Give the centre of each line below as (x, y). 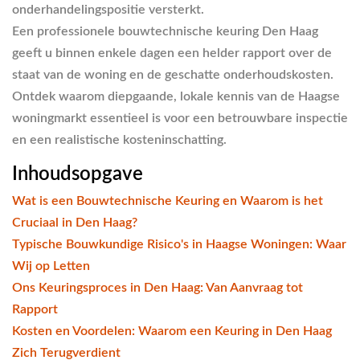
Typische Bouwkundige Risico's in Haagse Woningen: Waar (179, 244)
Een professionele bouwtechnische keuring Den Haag (165, 31)
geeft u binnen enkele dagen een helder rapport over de (172, 53)
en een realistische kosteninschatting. (119, 139)
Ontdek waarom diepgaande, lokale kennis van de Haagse (176, 96)
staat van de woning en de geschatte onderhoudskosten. (173, 74)
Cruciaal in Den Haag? (75, 223)
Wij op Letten (51, 266)
